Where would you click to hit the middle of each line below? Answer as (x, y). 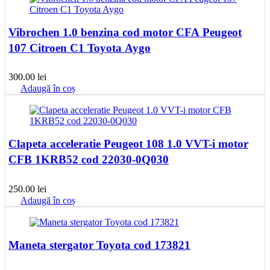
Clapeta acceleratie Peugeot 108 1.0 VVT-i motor (128, 144)
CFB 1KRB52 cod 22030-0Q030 (89, 160)
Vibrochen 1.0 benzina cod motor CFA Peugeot (125, 32)
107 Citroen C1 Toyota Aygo (80, 48)
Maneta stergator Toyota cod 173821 (99, 245)
